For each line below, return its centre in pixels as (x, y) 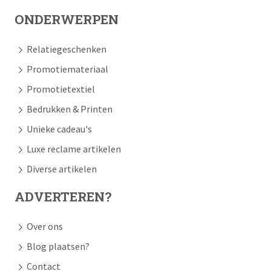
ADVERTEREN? (63, 196)
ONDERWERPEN (67, 19)
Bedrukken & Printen (69, 109)
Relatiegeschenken (66, 49)
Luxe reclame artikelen (73, 149)
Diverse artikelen (61, 168)
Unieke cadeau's (59, 129)
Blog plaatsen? (58, 246)
